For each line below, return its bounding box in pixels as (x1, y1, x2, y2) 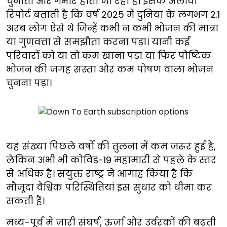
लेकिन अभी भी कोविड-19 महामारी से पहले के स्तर (6, 153, 216, 166)
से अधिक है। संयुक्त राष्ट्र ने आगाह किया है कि (6, 167, 193, 180)
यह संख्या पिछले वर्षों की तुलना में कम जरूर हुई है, (6, 139, 216, 153)
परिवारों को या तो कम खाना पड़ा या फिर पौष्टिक (6, 49, 211, 62)
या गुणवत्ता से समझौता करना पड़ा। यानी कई (6, 35, 190, 48)
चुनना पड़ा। (6, 76, 52, 89)
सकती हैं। (6, 194, 45, 207)
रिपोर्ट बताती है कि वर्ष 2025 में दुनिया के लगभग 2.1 (6, 8, 220, 21)
